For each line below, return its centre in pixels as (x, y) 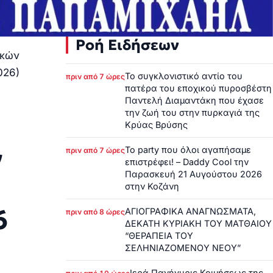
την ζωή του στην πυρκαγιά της (192, 112)
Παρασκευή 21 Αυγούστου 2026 (193, 174)
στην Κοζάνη (152, 186)
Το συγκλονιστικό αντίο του (184, 76)
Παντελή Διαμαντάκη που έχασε (194, 100)
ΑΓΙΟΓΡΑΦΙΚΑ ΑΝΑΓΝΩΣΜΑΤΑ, (190, 211)
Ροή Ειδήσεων (127, 45)
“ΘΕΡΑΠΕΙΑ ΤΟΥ (159, 235)
